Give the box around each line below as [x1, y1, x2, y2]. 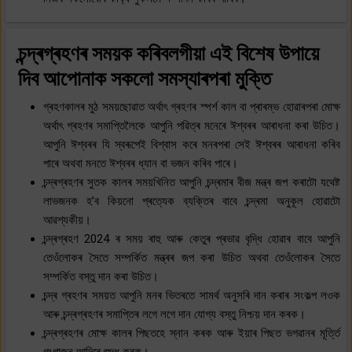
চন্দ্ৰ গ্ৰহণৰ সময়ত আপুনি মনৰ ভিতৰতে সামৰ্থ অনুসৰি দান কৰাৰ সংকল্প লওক [43, 288, 340, 302]
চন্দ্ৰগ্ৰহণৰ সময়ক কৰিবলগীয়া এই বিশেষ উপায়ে [18, 41, 319, 65]
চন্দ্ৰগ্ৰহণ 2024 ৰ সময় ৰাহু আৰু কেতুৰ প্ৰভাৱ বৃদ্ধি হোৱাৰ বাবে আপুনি [43, 231, 340, 246]
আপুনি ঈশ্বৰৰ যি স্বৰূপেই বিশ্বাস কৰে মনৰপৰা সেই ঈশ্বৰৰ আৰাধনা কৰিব [43, 137, 340, 152]
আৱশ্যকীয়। [43, 212, 91, 227]
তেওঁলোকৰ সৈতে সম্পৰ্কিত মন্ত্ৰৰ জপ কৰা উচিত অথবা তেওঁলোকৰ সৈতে [43, 250, 340, 265]
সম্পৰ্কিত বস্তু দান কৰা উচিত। [43, 269, 159, 284]
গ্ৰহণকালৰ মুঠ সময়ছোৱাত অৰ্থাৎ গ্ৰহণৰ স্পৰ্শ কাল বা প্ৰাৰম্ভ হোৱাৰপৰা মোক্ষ [43, 99, 340, 114]
